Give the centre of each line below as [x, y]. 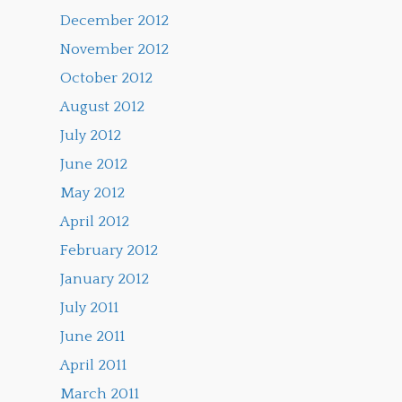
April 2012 [95, 222]
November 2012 [115, 50]
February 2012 [109, 251]
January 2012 [105, 280]
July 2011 [90, 308]
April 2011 [94, 366]
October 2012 [107, 79]
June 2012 [94, 165]
